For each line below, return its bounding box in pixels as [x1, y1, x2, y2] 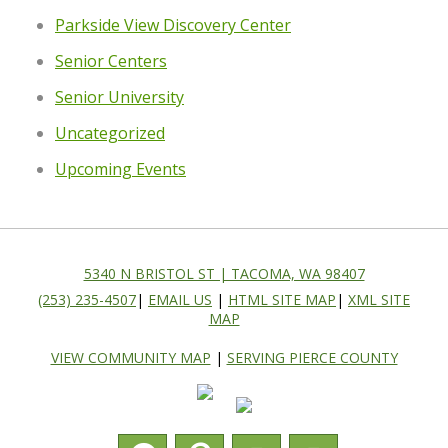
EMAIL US [148, 289, 212, 309]
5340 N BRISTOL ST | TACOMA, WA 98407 [83, 263, 365, 283]
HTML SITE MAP [228, 289, 336, 309]
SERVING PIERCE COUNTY [226, 347, 398, 367]
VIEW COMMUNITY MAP [50, 347, 211, 367]
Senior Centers [55, 49, 167, 72]
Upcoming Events [55, 157, 186, 180]
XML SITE [348, 289, 410, 309]
